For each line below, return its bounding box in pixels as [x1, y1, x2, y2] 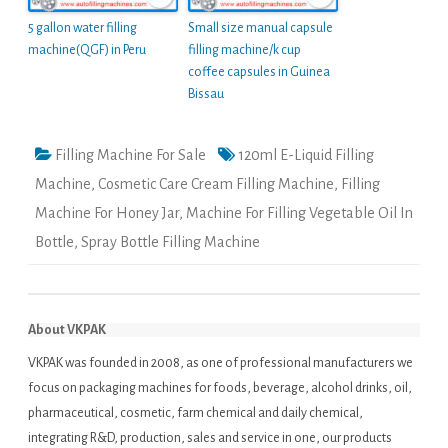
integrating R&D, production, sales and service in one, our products [28, 431, 392, 446]
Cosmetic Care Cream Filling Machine [98, 176, 334, 193]
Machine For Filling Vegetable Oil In [186, 205, 413, 222]
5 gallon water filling [28, 21, 137, 36]
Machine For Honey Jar [35, 205, 179, 222]
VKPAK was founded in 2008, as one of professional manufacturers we [28, 356, 413, 371]
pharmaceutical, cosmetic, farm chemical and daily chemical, [28, 406, 363, 421]
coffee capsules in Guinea [188, 65, 330, 80]
